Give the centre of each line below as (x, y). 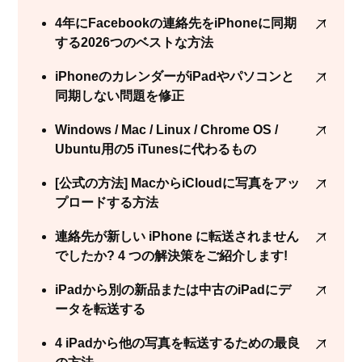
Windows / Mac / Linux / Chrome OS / (167, 129)
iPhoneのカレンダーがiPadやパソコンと (175, 76)
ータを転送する (101, 309)
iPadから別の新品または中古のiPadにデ (173, 289)
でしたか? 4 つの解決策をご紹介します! (172, 255)
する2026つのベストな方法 (135, 42)
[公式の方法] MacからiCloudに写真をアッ (178, 183)
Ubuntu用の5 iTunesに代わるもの (156, 149)
